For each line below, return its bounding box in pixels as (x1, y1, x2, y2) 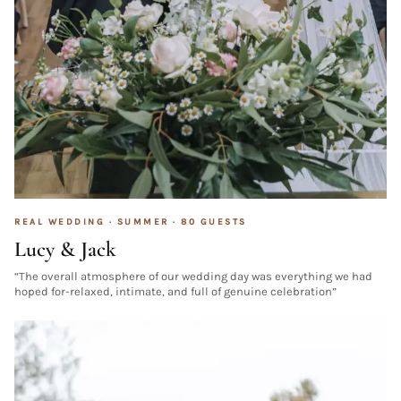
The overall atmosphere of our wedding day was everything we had (19, 269, 372, 283)
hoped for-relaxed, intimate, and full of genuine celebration (14, 284, 332, 298)
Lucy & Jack (14, 235, 116, 262)
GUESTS (196, 216, 247, 227)
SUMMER (116, 216, 169, 227)
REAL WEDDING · (14, 216, 117, 227)
